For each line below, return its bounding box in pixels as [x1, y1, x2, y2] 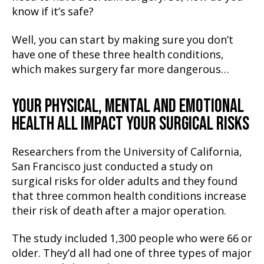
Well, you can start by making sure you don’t [12, 33, 233, 47]
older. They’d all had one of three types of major [12, 247, 252, 261]
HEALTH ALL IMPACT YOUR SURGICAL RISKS [12, 112, 249, 136]
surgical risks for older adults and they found [12, 174, 237, 189]
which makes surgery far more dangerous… [12, 62, 229, 77]
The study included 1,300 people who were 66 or [12, 232, 252, 246]
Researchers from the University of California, [12, 145, 242, 159]
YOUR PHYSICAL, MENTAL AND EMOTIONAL [12, 94, 244, 118]
